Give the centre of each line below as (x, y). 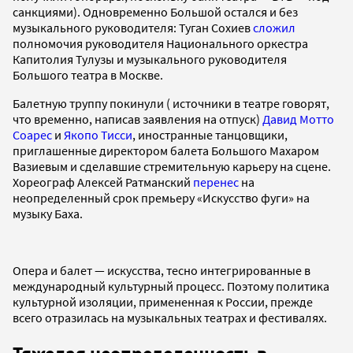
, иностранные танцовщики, (210, 134)
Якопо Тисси (98, 134)
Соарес (32, 134)
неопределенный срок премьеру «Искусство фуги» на (161, 197)
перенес (216, 182)
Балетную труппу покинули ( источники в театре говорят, (171, 103)
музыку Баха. (48, 213)
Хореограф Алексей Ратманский (103, 182)
